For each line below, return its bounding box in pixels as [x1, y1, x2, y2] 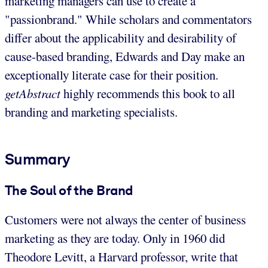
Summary [5, 150, 70, 168]
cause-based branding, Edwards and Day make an [5, 47, 245, 65]
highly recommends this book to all [60, 84, 235, 102]
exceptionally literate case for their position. [5, 66, 218, 83]
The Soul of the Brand [5, 182, 133, 198]
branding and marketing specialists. [5, 103, 178, 120]
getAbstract [5, 84, 60, 102]
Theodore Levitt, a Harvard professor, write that [5, 248, 238, 266]
